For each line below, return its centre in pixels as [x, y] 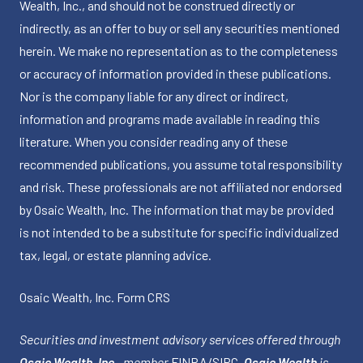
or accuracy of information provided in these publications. [175, 74]
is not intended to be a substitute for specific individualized [179, 233]
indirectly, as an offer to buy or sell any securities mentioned [179, 28]
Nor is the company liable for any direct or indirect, [154, 96]
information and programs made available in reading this [170, 119]
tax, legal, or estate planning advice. [115, 255]
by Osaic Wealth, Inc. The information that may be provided [177, 210]
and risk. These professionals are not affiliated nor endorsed [181, 187]
